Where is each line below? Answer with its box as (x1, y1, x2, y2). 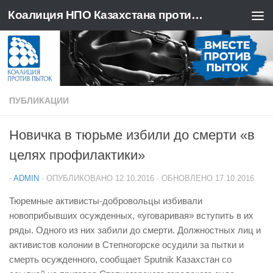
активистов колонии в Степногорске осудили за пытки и (9, 239, 244, 250)
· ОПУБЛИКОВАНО (41, 174, 115, 183)
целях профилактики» (9, 147, 145, 163)
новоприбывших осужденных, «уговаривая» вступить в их (9, 210, 253, 221)
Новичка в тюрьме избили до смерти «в (9, 127, 255, 143)
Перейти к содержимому (16, 12, 136, 22)
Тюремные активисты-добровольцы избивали (9, 196, 202, 206)
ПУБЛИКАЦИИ (9, 96, 69, 105)
